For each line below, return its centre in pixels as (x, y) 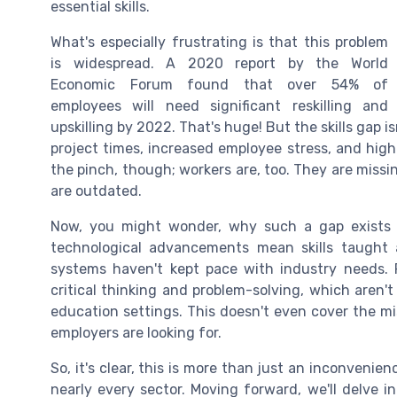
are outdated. (96, 191)
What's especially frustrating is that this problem (219, 43)
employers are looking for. (136, 333)
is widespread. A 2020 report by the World (219, 64)
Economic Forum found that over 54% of (219, 85)
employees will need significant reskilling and (219, 106)
